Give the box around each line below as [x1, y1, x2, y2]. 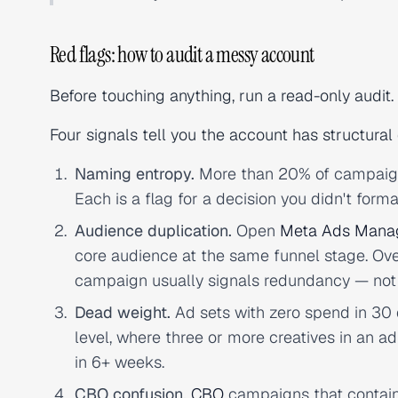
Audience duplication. [75, 220, 232, 241]
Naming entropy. [75, 163, 195, 184]
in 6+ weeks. [75, 352, 164, 372]
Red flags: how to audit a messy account [50, 41, 314, 68]
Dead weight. [75, 302, 171, 322]
